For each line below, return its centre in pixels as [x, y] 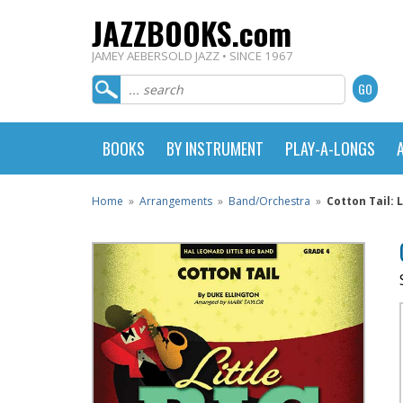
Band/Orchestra [269, 201]
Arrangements [176, 201]
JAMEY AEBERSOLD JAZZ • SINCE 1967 [193, 56]
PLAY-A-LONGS [330, 148]
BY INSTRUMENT [215, 148]
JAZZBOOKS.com [192, 33]
